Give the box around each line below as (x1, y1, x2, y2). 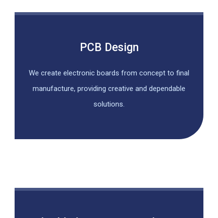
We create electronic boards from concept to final (29, 68, 189, 77)
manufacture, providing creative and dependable (33, 84, 185, 93)
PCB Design (79, 40, 139, 54)
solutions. (93, 99, 125, 109)
